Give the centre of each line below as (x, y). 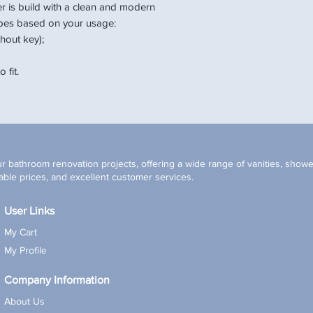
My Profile (26, 250)
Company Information (57, 279)
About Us (24, 301)
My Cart (21, 232)
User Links (29, 210)
